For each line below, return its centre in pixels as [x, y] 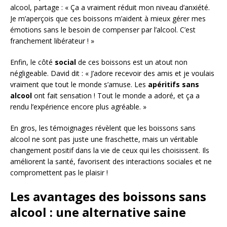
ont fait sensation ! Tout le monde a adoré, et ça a [116, 96]
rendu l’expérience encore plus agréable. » [78, 107]
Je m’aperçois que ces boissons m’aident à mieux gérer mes [108, 19]
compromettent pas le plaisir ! [59, 173]
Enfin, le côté [32, 62]
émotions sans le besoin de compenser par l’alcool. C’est [103, 30]
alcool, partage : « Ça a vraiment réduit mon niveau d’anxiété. [110, 8]
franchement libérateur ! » [52, 41]
